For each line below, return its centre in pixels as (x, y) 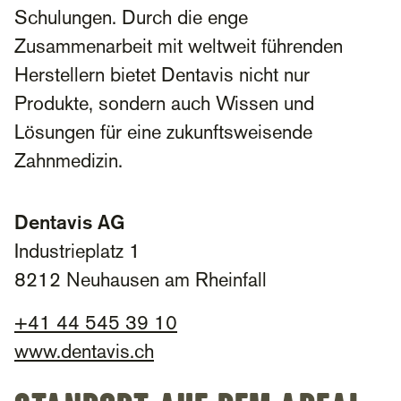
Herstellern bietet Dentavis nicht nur (162, 77)
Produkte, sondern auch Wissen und (164, 106)
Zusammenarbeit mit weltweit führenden (179, 48)
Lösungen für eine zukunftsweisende (163, 134)
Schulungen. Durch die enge (131, 20)
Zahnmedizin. (68, 163)
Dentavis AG (69, 224)
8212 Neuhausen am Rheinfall (141, 282)
